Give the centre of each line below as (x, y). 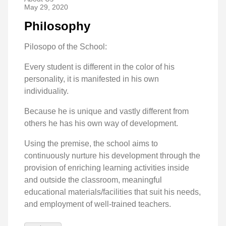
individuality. (46, 91)
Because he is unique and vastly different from (106, 111)
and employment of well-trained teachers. (98, 204)
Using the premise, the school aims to (91, 144)
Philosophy (57, 26)
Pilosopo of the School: (66, 47)
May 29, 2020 (46, 7)
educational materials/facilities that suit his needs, (112, 192)
